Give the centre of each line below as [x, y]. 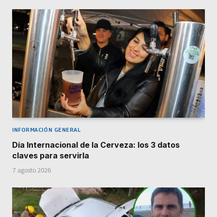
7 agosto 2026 [31, 170]
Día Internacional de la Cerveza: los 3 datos [96, 145]
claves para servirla [51, 155]
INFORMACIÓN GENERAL [46, 129]
